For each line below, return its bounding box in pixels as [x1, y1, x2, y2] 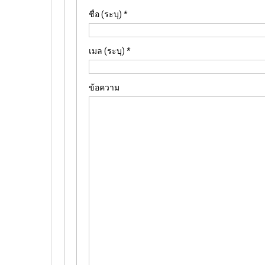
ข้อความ [89, 82, 119, 92]
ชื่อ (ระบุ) [89, 9, 124, 19]
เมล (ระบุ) [89, 46, 127, 56]
